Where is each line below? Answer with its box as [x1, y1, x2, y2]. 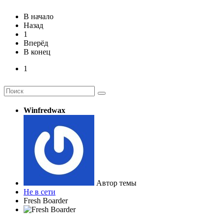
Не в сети [24, 187, 55, 196]
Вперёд [24, 38, 48, 47]
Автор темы [96, 178, 137, 187]
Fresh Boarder [24, 196, 68, 205]
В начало [24, 12, 54, 21]
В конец [24, 47, 51, 56]
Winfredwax [24, 106, 65, 114]
